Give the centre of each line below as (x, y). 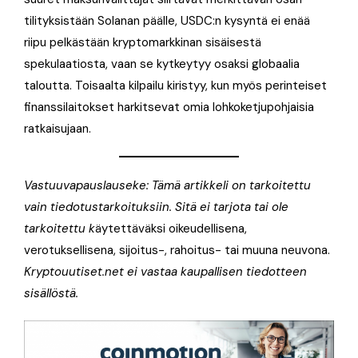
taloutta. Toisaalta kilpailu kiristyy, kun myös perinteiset (175, 85)
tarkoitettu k (60, 228)
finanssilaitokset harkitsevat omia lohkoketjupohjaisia (169, 107)
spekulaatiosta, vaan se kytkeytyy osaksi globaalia (162, 64)
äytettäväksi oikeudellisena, (171, 228)
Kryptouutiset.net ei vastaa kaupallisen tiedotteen (165, 271)
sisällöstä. (51, 293)
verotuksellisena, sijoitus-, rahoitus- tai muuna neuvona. (177, 250)
